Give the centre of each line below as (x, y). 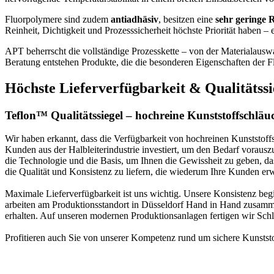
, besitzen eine (187, 19)
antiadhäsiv (135, 19)
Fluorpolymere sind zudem (58, 19)
